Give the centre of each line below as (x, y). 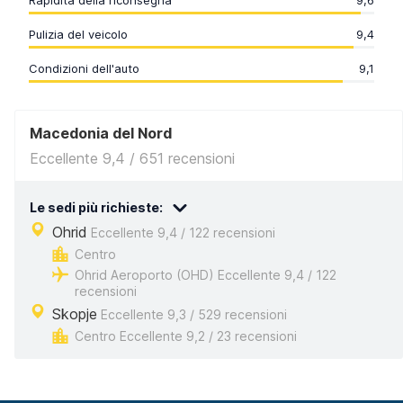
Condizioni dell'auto (84, 68)
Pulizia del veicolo (78, 34)
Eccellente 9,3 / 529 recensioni (192, 314)
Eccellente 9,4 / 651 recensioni (132, 158)
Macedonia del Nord (101, 133)
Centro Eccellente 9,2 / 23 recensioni (186, 336)
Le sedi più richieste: (96, 207)
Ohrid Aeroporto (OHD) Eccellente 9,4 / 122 (206, 275)
